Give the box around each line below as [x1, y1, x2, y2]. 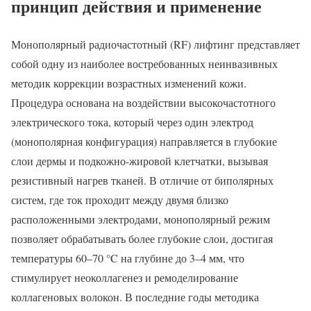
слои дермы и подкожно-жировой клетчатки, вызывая [11, 153, 268, 168]
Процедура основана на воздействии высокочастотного [11, 94, 276, 110]
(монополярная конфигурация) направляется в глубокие [11, 133, 277, 149]
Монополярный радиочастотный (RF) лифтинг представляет [11, 36, 300, 51]
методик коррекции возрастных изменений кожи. [11, 75, 246, 90]
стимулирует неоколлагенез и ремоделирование [11, 269, 238, 285]
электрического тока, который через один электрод [11, 114, 253, 129]
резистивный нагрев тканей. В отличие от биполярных [11, 172, 274, 187]
